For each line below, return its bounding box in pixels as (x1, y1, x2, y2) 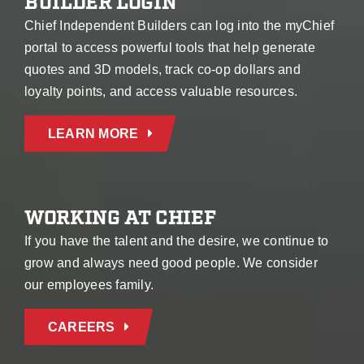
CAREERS (47, 319, 115, 334)
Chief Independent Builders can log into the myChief (24, 18, 335, 32)
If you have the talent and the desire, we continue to (24, 233, 329, 248)
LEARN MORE (47, 126, 139, 141)
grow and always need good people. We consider (24, 255, 318, 270)
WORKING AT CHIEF (24, 205, 216, 231)
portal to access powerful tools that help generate (24, 40, 315, 54)
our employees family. (24, 277, 154, 292)
